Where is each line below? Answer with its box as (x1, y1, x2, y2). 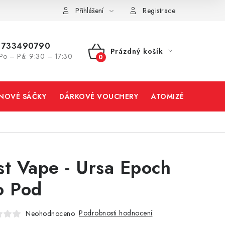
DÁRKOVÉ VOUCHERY (59, 91, 138, 101)
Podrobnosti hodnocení (79, 208, 153, 218)
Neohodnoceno (26, 208, 75, 218)
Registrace (143, 6, 175, 16)
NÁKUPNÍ (87, 55, 138, 70)
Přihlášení (75, 6, 103, 16)
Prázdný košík (110, 46, 163, 56)
